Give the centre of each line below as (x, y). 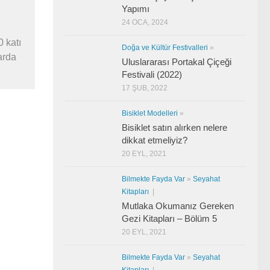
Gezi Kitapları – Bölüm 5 (169, 218)
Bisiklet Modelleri (150, 113)
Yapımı (136, 8)
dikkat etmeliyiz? (155, 140)
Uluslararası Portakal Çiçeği (177, 61)
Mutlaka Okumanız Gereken (178, 206)
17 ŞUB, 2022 (145, 88)
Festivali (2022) (152, 74)
